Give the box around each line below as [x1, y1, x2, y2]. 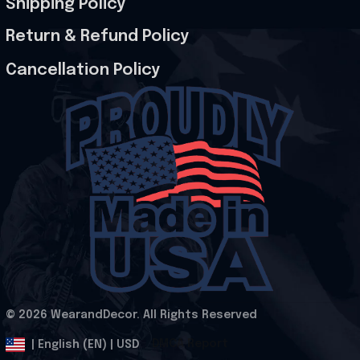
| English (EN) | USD [31, 338, 139, 350]
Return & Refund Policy [6, 28, 189, 46]
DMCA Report [152, 338, 228, 350]
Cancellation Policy [6, 62, 160, 80]
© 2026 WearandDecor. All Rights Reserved [6, 309, 257, 321]
